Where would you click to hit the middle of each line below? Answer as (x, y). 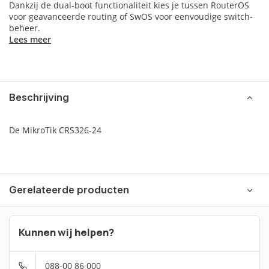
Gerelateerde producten (69, 190)
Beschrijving (39, 97)
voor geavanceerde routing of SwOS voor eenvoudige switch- (131, 17)
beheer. (25, 28)
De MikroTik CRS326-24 (55, 130)
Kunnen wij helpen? (66, 232)
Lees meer (30, 39)
